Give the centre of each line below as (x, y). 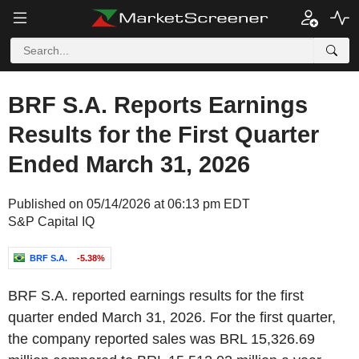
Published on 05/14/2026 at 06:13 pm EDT (129, 204)
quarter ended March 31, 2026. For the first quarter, (172, 317)
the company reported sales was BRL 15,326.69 (161, 339)
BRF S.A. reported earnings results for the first (156, 296)
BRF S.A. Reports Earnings (158, 105)
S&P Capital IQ (51, 222)
